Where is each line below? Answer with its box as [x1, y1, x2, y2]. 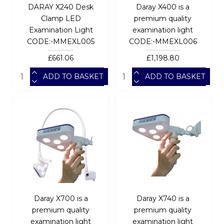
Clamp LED [40, 13, 81, 23]
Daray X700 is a [33, 193, 88, 203]
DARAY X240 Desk [28, 2, 94, 11]
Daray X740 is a [136, 193, 189, 203]
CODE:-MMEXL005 [27, 36, 95, 46]
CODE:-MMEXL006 [128, 36, 197, 46]
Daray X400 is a [136, 2, 190, 11]
